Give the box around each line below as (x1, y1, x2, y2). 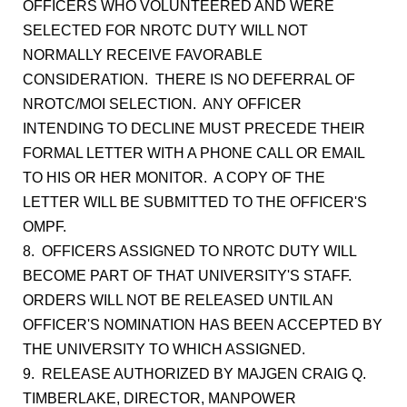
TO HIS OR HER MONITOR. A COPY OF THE (23, 170, 325, 185)
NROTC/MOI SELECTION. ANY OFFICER (23, 96, 302, 112)
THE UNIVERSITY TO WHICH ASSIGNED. (23, 342, 305, 357)
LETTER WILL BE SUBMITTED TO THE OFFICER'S (23, 194, 367, 210)
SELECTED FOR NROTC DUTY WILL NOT (23, 23, 308, 38)
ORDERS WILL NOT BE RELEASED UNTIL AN (23, 293, 333, 308)
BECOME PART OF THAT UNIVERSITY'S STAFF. (23, 268, 355, 283)
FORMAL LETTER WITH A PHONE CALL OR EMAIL (23, 145, 364, 161)
